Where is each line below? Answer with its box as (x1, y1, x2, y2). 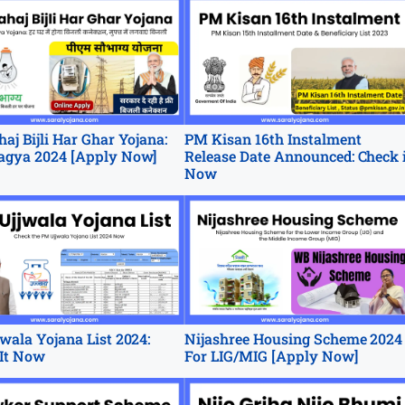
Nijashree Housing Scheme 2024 (184, 329, 403, 349)
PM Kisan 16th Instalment (184, 128, 362, 148)
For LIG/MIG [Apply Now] (184, 346, 358, 366)
